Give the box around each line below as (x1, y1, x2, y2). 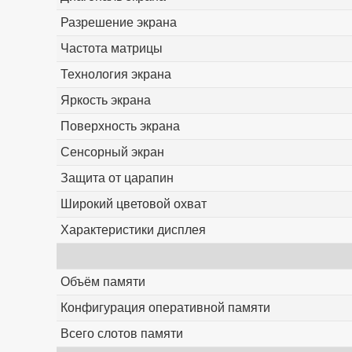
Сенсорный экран (60, 145, 164, 159)
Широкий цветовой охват (60, 197, 207, 211)
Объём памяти (60, 275, 145, 289)
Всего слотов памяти (60, 327, 183, 341)
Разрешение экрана (60, 16, 177, 30)
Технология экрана (60, 68, 171, 82)
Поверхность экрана (60, 119, 180, 134)
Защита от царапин (60, 171, 174, 185)
